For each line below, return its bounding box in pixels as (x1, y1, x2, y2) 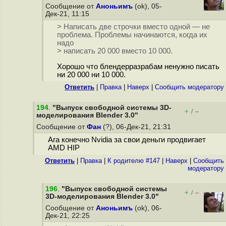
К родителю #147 (107, 157, 160, 164)
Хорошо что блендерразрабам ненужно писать (56, 63, 219, 71)
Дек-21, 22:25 (45, 212, 92, 219)
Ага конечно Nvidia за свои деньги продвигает (47, 136, 206, 144)
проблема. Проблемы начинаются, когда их (56, 31, 207, 39)
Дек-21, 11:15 (45, 10, 91, 18)
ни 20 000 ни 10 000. (56, 71, 126, 79)
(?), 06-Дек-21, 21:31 (101, 123, 173, 131)
